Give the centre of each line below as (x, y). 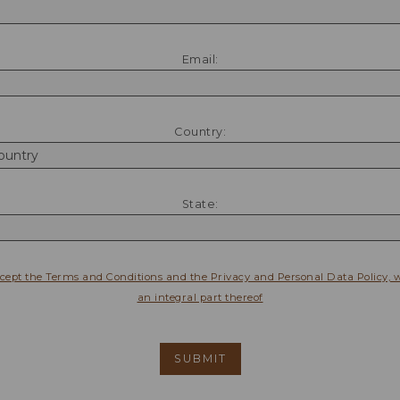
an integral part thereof (200, 298)
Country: (200, 132)
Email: (200, 60)
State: (200, 204)
